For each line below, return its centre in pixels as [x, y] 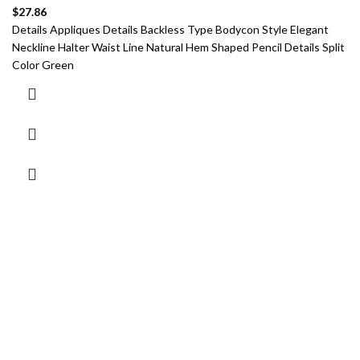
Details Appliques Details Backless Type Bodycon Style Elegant [170, 29]
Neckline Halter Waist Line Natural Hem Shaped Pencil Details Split [178, 47]
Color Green [43, 64]
